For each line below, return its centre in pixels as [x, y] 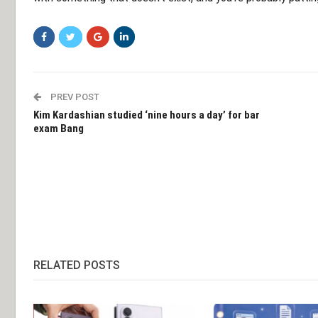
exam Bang [59, 128]
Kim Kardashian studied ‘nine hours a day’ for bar [147, 115]
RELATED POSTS [77, 265]
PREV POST [74, 97]
